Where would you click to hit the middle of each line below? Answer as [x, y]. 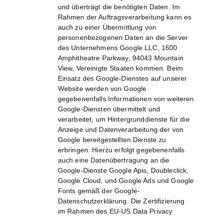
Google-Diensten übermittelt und [109, 109]
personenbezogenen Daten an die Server [123, 38]
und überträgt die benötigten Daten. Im [119, 7]
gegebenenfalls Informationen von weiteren [126, 99]
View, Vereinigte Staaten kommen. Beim [120, 68]
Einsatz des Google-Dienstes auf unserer [122, 79]
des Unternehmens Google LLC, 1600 [118, 48]
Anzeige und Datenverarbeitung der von [120, 130]
